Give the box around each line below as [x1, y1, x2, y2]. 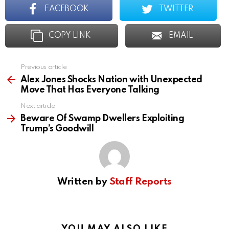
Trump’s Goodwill [20, 124, 94, 134]
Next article [20, 103, 55, 110]
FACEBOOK [44, 5, 89, 14]
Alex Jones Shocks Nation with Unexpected [20, 75, 202, 85]
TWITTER [158, 5, 193, 14]
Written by [57, 177, 109, 187]
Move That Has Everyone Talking [20, 85, 159, 95]
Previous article [20, 64, 67, 71]
